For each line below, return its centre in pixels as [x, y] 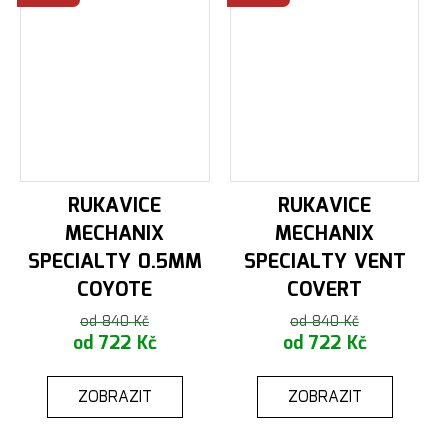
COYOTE [115, 290]
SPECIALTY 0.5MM [114, 262]
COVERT [325, 290]
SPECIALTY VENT [324, 262]
